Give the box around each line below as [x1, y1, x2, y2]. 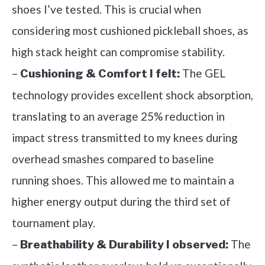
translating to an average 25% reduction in [12, 109, 225, 124]
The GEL [180, 66, 225, 80]
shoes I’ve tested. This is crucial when [12, 2, 201, 17]
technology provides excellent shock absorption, [12, 88, 253, 102]
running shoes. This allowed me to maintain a [12, 173, 234, 188]
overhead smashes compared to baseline [12, 152, 214, 166]
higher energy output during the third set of [12, 195, 231, 209]
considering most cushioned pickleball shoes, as [12, 24, 248, 38]
